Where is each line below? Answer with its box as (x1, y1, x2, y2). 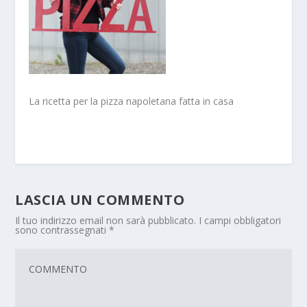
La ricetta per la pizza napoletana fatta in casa (29, 95, 234, 108)
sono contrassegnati (15, 223, 110, 237)
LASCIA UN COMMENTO (15, 191, 185, 210)
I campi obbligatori (199, 214, 282, 228)
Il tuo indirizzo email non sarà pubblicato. (15, 214, 197, 228)
